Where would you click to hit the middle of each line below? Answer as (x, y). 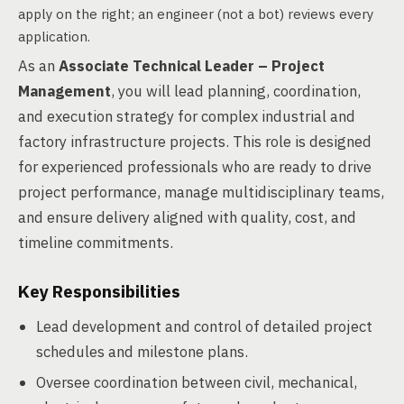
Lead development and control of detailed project (204, 326)
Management (64, 91)
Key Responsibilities (99, 291)
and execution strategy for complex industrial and (187, 116)
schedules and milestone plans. (142, 352)
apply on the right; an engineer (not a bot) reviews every (196, 14)
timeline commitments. (96, 243)
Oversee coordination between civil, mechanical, (197, 382)
